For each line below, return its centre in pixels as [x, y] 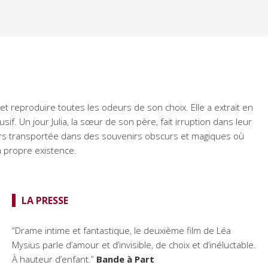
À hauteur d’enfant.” [54, 259]
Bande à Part [125, 259]
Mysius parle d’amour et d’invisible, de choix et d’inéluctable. [134, 245]
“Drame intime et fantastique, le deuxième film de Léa [121, 231]
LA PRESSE [45, 201]
